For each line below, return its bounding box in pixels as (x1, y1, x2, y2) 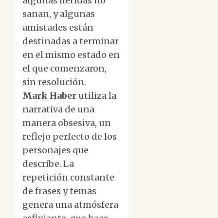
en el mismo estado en (22, 49, 120, 61)
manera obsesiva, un (22, 117, 111, 129)
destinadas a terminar (22, 36, 119, 47)
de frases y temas (22, 185, 96, 197)
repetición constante (22, 172, 114, 183)
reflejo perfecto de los (22, 131, 117, 143)
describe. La (22, 158, 74, 170)
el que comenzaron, (22, 63, 107, 74)
